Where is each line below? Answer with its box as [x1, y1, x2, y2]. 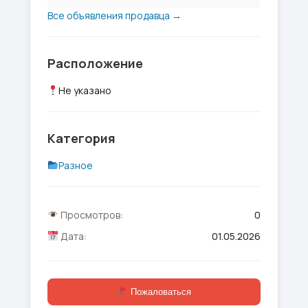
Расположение [47, 55, 143, 71]
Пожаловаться [127, 287, 191, 297]
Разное [58, 159, 93, 172]
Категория [47, 130, 115, 146]
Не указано [58, 84, 111, 97]
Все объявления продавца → [47, 9, 181, 22]
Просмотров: [58, 208, 123, 221]
